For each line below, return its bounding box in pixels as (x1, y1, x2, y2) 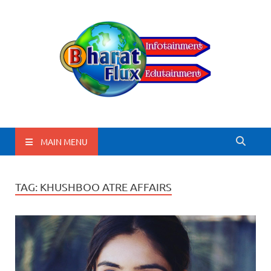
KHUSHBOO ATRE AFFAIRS (40, 180, 172, 193)
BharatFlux (19, 111, 130, 140)
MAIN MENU (41, 135, 88, 147)
